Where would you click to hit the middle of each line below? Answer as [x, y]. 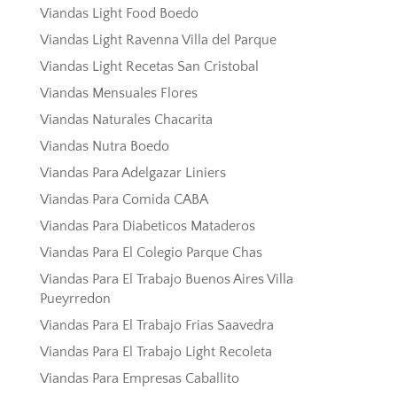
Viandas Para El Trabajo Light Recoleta [156, 352]
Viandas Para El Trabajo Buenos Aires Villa [166, 280]
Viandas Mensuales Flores [118, 93]
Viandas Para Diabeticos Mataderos [147, 226]
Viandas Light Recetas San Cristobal [149, 67]
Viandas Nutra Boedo [104, 147]
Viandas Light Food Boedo [119, 14]
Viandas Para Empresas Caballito [139, 379]
